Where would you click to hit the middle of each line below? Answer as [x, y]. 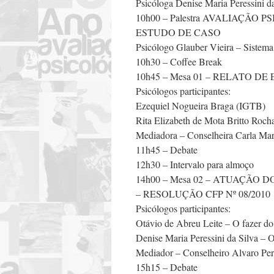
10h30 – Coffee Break [179, 61]
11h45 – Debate [167, 150]
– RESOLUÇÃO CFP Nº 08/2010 [203, 194]
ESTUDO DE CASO [178, 32]
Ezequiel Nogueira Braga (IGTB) [201, 106]
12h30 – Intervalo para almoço [195, 164]
